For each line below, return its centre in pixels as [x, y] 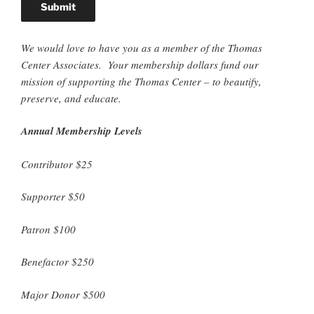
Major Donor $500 [63, 294]
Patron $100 [48, 229]
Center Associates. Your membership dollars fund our [140, 64]
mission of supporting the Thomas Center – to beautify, [141, 81]
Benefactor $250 [57, 261]
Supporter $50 [53, 196]
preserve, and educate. [71, 98]
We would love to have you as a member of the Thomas [142, 47]
